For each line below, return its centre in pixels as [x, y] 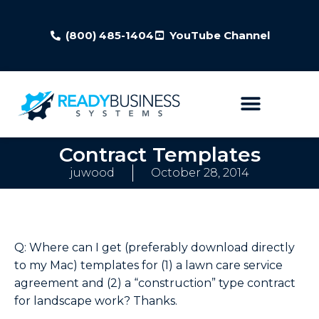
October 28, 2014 [200, 172]
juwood [92, 172]
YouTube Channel [220, 35]
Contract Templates [159, 154]
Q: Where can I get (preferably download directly [155, 247]
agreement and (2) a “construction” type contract [155, 283]
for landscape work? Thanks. [96, 300]
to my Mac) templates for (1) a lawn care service [148, 265]
